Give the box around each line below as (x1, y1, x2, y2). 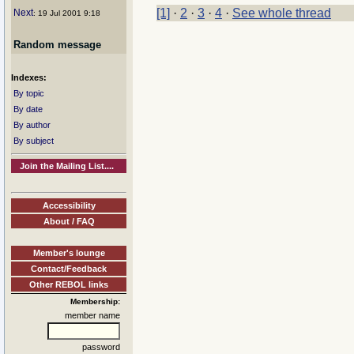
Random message (13, 39, 101, 51)
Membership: (70, 296, 120, 306)
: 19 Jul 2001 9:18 (33, 9, 100, 17)
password (82, 341, 120, 352)
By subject (13, 136, 54, 145)
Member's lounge (32, 247, 105, 258)
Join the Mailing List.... (20, 161, 115, 171)
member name (65, 310, 120, 320)
